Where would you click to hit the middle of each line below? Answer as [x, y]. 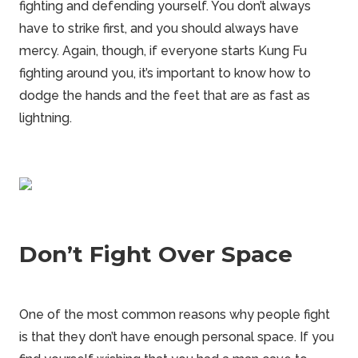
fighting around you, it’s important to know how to [165, 74]
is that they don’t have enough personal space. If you [177, 337]
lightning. [46, 118]
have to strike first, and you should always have [159, 29]
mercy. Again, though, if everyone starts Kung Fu [163, 51]
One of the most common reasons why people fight [175, 315]
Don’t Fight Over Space [156, 255]
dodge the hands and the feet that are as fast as [165, 96]
